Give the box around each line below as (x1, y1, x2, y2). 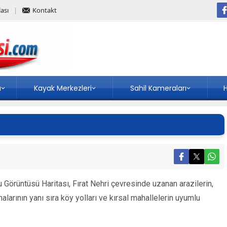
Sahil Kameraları (130, 83, 186, 93)
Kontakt (32, 6, 57, 15)
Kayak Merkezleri (33, 83, 92, 93)
